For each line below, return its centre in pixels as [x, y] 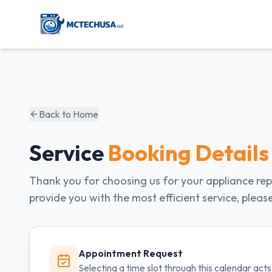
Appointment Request [131, 253]
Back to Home [69, 114]
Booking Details [189, 153]
